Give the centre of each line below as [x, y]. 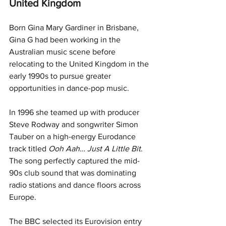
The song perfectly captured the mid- [74, 160]
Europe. [23, 197]
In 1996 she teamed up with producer [75, 112]
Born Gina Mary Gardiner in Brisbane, [75, 27]
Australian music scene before [63, 51]
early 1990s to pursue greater [61, 76]
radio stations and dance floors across [76, 185]
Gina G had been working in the [66, 39]
